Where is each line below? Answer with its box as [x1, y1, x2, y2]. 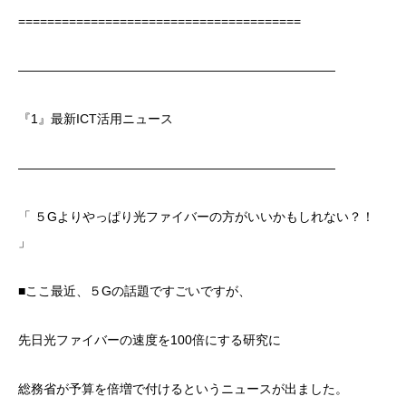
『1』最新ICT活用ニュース [18, 111, 173, 126]
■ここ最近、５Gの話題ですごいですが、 [18, 283, 251, 298]
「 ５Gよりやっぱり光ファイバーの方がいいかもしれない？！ [18, 208, 374, 224]
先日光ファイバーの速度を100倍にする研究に [18, 332, 281, 347]
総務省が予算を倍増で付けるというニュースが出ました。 [18, 381, 348, 396]
